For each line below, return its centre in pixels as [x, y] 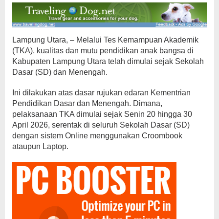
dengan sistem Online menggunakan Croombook [97, 135]
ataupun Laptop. [40, 146]
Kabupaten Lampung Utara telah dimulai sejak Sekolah [108, 61]
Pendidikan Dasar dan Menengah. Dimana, [87, 103]
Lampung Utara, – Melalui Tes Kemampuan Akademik [105, 40]
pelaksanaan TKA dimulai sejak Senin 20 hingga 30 [102, 114]
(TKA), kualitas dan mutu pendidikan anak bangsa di [103, 50]
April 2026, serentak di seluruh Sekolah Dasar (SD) [101, 125]
